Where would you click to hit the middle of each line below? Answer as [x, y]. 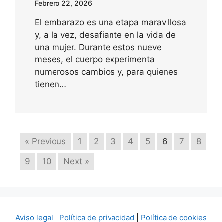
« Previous [45, 141]
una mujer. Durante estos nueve [98, 47]
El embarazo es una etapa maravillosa [111, 22]
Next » [76, 161]
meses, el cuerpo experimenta [95, 59]
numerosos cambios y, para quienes [106, 72]
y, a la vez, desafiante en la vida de [105, 34]
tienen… [51, 84]
